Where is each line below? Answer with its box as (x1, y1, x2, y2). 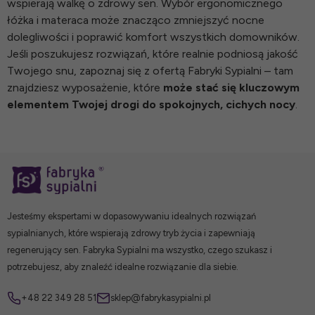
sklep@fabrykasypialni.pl (110, 292, 211, 304)
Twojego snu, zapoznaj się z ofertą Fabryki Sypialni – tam (7, 63, 293, 77)
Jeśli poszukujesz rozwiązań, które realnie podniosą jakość (7, 46, 298, 60)
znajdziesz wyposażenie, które (7, 80, 163, 94)
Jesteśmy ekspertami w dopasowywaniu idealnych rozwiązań (7, 211, 256, 222)
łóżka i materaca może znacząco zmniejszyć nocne (7, 13, 264, 27)
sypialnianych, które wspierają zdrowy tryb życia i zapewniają (7, 228, 255, 239)
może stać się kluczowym (163, 80, 300, 94)
